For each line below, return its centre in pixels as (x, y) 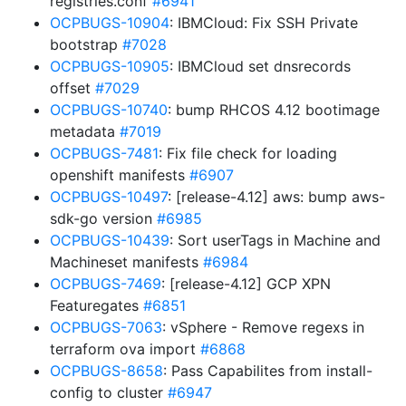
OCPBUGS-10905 (110, 66)
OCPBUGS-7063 (106, 327)
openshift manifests (120, 175)
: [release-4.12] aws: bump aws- (276, 197)
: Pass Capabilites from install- (268, 371)
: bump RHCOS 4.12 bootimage (274, 110)
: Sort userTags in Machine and (275, 240)
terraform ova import (125, 349)
